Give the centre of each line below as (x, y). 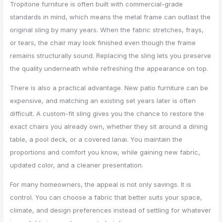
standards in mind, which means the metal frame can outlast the (111, 17)
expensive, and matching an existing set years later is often (103, 101)
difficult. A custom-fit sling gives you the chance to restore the (107, 114)
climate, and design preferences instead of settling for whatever (111, 210)
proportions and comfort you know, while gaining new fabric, (105, 152)
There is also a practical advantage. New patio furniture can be (109, 88)
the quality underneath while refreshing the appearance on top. (109, 69)
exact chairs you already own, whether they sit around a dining (109, 127)
